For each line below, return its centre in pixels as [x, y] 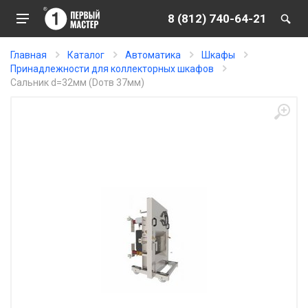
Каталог [86, 55]
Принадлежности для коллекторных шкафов [112, 69]
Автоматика [153, 55]
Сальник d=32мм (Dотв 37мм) [77, 82]
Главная [29, 55]
